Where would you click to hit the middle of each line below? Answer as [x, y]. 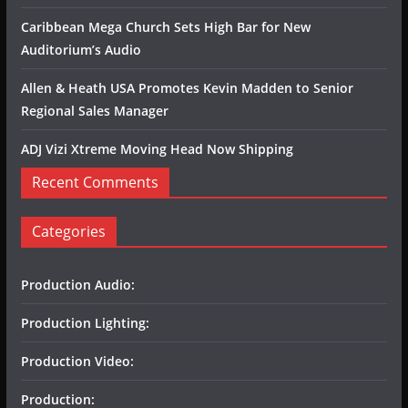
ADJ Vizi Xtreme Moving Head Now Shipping [157, 148]
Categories [68, 231]
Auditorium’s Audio [81, 49]
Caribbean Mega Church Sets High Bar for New [165, 26]
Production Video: [77, 361]
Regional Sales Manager [94, 110]
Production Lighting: [85, 322]
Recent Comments [95, 182]
